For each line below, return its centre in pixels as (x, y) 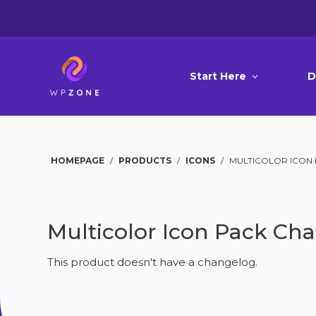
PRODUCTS (145, 160)
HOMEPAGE (78, 160)
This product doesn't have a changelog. (153, 262)
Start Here (218, 76)
